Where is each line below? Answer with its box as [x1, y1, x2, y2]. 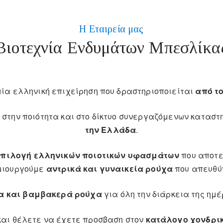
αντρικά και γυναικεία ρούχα [46, 163, 173, 174]
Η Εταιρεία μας [79, 23, 144, 34]
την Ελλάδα [85, 124, 136, 135]
